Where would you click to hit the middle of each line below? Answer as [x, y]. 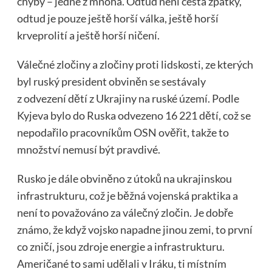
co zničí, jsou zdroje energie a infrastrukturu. [121, 247]
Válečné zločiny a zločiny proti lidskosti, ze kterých [135, 65]
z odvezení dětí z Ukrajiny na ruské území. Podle [128, 99]
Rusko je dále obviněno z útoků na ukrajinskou [124, 179]
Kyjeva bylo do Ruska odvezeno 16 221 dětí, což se [134, 116]
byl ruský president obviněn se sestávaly [111, 82]
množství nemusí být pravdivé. [88, 150]
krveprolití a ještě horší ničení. [88, 36]
